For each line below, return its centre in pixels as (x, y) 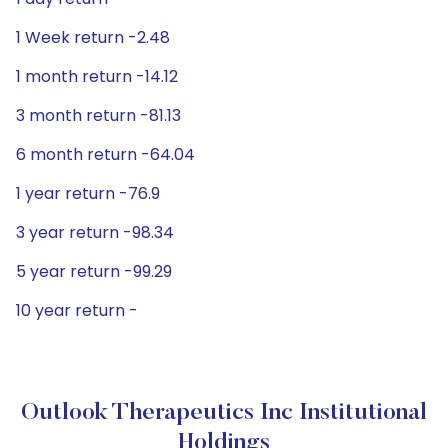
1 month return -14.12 (97, 76)
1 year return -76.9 (88, 193)
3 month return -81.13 (98, 115)
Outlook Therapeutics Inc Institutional (224, 413)
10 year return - (77, 310)
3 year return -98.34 (95, 232)
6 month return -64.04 (105, 154)
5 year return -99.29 (94, 271)
